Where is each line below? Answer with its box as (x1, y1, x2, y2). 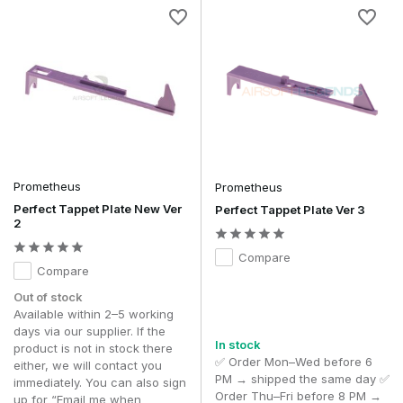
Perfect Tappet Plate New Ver (13, 201, 182, 216)
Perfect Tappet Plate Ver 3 (215, 201, 365, 217)
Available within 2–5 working (13, 306, 174, 321)
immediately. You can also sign (13, 374, 186, 390)
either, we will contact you (13, 357, 162, 372)
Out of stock (13, 289, 83, 304)
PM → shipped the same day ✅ (215, 371, 390, 386)
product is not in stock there (13, 340, 173, 355)
